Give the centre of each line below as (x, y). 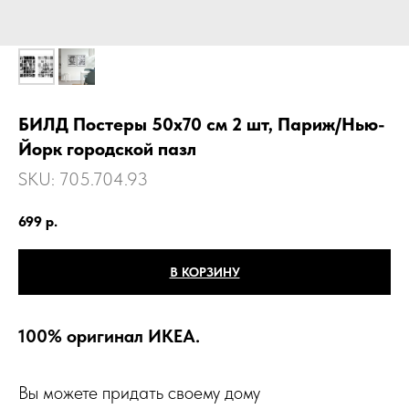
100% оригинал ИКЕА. (109, 336)
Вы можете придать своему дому (139, 392)
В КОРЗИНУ (204, 272)
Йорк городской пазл (107, 149)
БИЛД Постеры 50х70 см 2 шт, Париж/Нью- (202, 124)
